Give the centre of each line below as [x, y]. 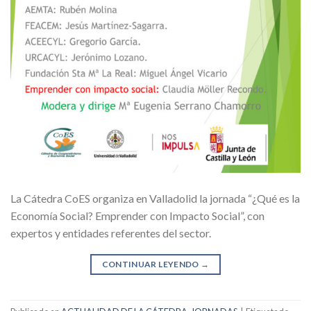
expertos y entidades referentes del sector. [111, 233]
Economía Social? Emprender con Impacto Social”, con [137, 215]
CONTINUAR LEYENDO [151, 264]
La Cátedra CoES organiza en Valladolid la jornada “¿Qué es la [155, 198]
